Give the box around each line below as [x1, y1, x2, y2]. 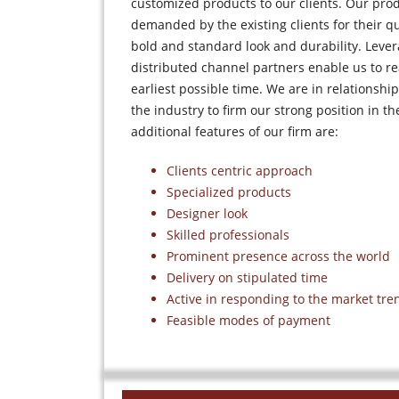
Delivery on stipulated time [167, 269, 328, 286]
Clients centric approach [167, 162, 313, 179]
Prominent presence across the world [167, 248, 390, 265]
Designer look [167, 205, 248, 222]
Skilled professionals [167, 226, 289, 243]
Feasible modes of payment [167, 312, 330, 329]
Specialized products [167, 183, 291, 200]
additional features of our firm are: [131, 123, 338, 140]
